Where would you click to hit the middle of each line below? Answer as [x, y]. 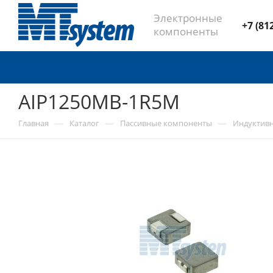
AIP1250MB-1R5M [99, 101]
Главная [34, 123]
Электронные [188, 18]
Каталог [84, 123]
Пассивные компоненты [166, 123]
